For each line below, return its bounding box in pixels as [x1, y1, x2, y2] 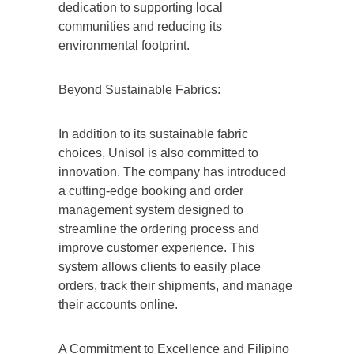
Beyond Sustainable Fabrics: [58, 82, 220, 96]
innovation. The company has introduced [58, 164, 286, 179]
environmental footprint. [58, 38, 190, 52]
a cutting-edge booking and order [58, 183, 243, 198]
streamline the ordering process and [58, 221, 259, 235]
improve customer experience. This [58, 240, 254, 254]
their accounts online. [58, 297, 178, 311]
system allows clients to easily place [58, 259, 261, 273]
